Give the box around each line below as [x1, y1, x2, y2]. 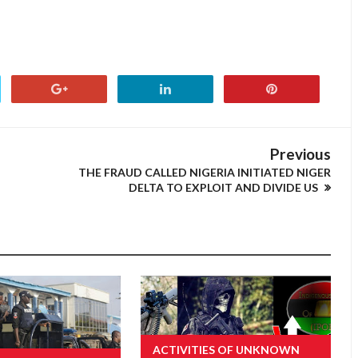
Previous [270, 145, 331, 163]
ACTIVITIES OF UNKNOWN [152, 342, 300, 356]
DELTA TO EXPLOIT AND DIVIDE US [129, 181, 320, 194]
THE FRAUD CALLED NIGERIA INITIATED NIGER [78, 165, 331, 179]
